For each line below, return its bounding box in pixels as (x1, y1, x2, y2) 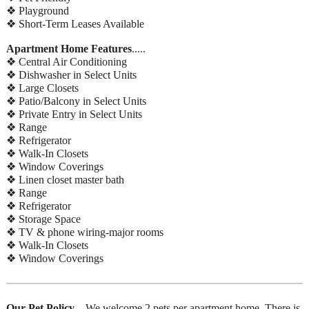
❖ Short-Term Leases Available (6, 18, 144, 30)
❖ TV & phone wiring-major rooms (6, 226, 163, 239)
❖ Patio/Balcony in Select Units (6, 95, 146, 108)
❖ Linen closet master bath (6, 174, 124, 186)
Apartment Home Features (6, 43, 132, 55)
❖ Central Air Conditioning (6, 56, 127, 68)
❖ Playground (6, 5, 69, 17)
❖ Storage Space (6, 213, 81, 226)
